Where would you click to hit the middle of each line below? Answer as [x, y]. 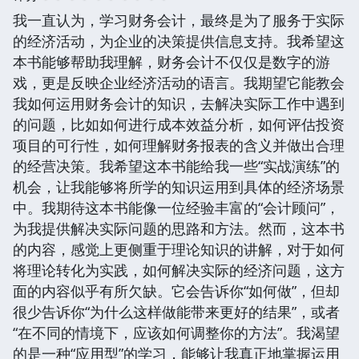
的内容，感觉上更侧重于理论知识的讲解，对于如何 [179, 249]
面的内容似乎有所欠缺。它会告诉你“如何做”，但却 [176, 290]
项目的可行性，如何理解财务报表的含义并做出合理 [179, 145]
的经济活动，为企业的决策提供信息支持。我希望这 [179, 40]
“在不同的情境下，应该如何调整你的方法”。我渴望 [176, 332]
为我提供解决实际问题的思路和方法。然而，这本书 [179, 228]
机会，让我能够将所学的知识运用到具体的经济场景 [179, 186]
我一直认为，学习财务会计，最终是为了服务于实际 [179, 20]
